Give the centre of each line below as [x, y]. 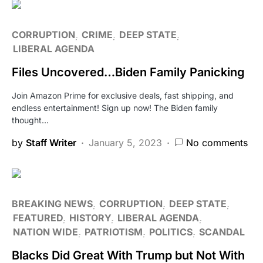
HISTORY [90, 218]
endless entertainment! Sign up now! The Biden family [115, 107]
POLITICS [171, 232]
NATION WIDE [45, 232]
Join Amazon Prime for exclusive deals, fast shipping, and [123, 95]
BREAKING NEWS [52, 203]
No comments [217, 142]
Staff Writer [51, 142]
